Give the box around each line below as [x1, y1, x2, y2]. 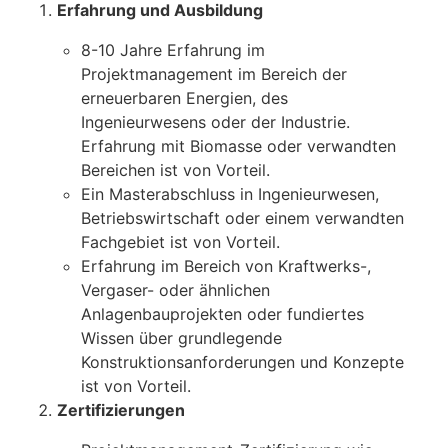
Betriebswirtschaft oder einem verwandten [81, 208, 404, 229]
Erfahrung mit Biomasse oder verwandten [81, 136, 396, 157]
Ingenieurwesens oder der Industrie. [81, 112, 350, 133]
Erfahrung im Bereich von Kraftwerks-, [81, 256, 371, 277]
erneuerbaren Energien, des [81, 88, 288, 109]
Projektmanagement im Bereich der [81, 64, 347, 85]
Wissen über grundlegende [81, 328, 282, 349]
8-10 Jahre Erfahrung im [81, 40, 265, 61]
